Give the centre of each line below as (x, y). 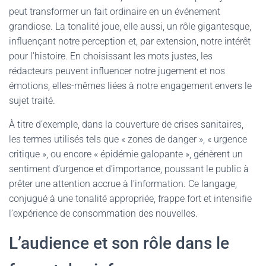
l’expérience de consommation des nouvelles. (103, 213)
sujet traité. (32, 101)
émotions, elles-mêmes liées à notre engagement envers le (130, 86)
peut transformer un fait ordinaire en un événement (115, 12)
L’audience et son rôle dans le (119, 243)
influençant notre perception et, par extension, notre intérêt (130, 41)
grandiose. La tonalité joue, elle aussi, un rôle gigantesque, (130, 26)
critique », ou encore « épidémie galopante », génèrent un (126, 154)
